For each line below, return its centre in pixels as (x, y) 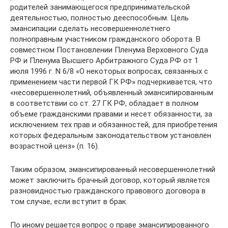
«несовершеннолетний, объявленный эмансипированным (112, 92)
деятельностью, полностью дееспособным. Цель (99, 18)
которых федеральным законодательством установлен (111, 135)
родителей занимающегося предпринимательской (100, 7)
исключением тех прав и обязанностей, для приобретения (114, 124)
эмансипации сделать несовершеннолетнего (90, 28)
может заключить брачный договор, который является (110, 180)
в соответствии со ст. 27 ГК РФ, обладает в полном (104, 103)
